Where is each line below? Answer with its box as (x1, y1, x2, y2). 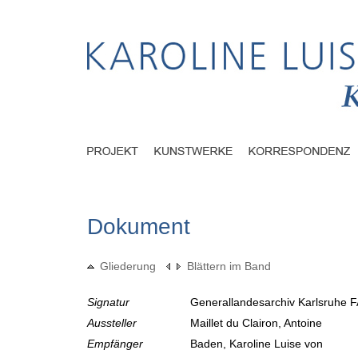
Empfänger (87, 337, 143, 351)
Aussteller (87, 316, 137, 330)
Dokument (87, 214, 190, 240)
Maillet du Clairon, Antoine (190, 316, 325, 330)
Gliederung (100, 260, 156, 273)
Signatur (87, 296, 129, 309)
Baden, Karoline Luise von (190, 337, 326, 351)
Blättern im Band (187, 260, 271, 273)
